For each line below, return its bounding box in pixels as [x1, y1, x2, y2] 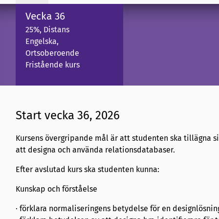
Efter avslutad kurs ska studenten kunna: [16, 165, 159, 175]
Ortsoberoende [25, 48, 79, 58]
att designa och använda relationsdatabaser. [16, 145, 175, 155]
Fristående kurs [25, 60, 80, 69]
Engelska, [25, 36, 59, 46]
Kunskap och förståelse [16, 184, 97, 194]
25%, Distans [25, 24, 69, 34]
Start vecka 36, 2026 [16, 109, 120, 123]
